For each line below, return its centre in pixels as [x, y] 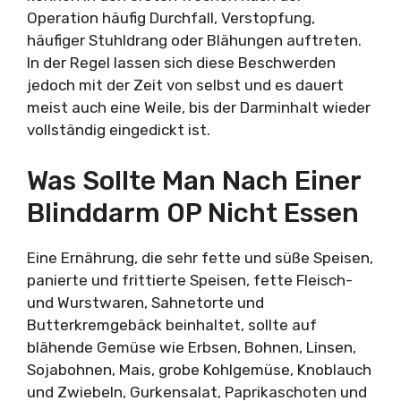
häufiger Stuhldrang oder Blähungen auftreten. [194, 40]
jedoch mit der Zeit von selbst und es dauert [185, 85]
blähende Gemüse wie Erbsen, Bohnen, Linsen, [192, 347]
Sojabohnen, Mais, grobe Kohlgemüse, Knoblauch [199, 369]
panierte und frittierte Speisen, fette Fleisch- [190, 280]
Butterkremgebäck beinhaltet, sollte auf [172, 324]
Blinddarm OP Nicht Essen [193, 213]
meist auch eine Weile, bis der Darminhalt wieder [199, 107]
